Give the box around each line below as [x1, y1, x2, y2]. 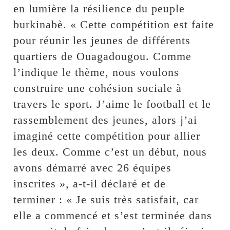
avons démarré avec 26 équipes [13, 161, 172, 175]
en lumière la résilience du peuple [13, 2, 185, 15]
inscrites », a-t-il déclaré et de [13, 177, 166, 190]
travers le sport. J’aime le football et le [13, 98, 212, 111]
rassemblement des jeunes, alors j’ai [13, 113, 198, 127]
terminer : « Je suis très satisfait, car [13, 193, 199, 206]
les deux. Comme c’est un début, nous [13, 145, 207, 159]
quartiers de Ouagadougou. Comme [13, 50, 192, 63]
